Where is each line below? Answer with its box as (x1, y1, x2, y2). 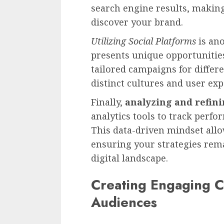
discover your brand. (91, 15, 183, 28)
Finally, (91, 95, 125, 108)
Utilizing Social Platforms (91, 34, 196, 47)
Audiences (91, 192, 157, 212)
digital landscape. (91, 151, 168, 164)
